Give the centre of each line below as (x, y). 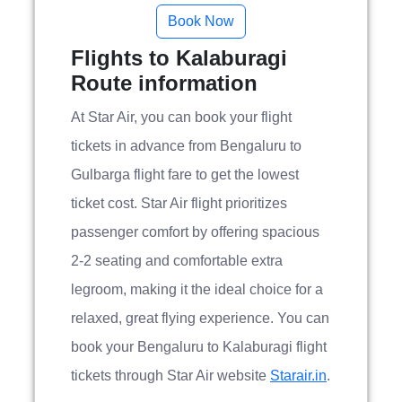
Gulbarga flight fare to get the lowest (185, 175)
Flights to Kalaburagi (179, 58)
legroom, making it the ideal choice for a (197, 289)
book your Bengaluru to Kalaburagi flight (199, 347)
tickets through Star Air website (170, 376)
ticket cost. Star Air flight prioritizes (179, 203)
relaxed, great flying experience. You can (200, 318)
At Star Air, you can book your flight (181, 117)
